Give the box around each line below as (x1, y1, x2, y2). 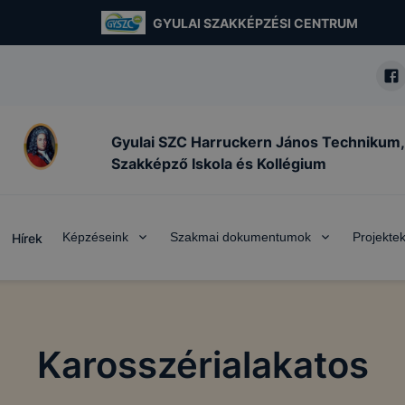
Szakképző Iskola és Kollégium (111, 154, 326, 173)
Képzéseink (62, 230, 128, 244)
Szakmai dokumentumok (170, 230, 311, 244)
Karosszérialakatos (36, 343, 369, 387)
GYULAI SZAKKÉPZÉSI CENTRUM (152, 14, 358, 31)
